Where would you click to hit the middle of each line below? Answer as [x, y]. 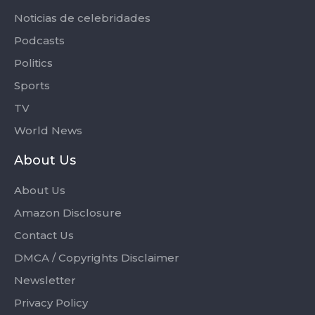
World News [48, 131]
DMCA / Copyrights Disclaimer [97, 258]
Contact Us [44, 236]
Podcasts [39, 41]
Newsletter [45, 281]
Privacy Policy [51, 303]
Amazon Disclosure [68, 213]
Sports [32, 86]
